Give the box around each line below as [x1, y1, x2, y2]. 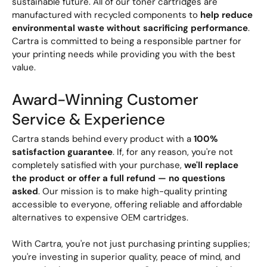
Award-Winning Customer [12, 89, 198, 110]
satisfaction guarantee [12, 146, 113, 159]
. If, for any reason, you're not [113, 146, 233, 159]
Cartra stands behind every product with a [12, 133, 194, 145]
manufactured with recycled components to [12, 8, 200, 21]
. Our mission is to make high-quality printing [38, 185, 227, 198]
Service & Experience [12, 109, 165, 130]
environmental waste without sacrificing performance [12, 21, 248, 34]
